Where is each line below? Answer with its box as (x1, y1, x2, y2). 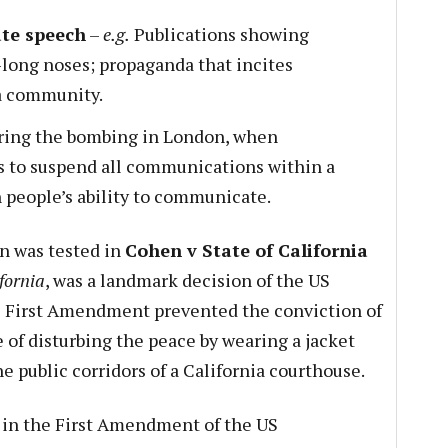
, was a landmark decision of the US (44, 268, 330, 292)
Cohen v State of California (124, 238, 368, 262)
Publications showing (129, 22, 309, 46)
